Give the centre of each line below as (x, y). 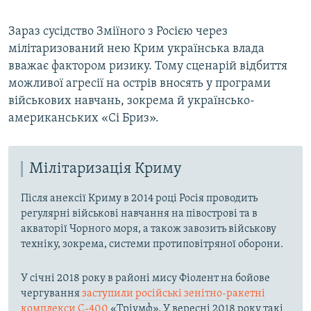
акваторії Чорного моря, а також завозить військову (149, 229)
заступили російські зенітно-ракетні (174, 294)
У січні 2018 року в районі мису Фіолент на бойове (145, 279)
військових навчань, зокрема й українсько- (132, 101)
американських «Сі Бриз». (84, 118)
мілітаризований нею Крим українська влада (136, 49)
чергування (51, 294)
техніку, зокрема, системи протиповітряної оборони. (152, 245)
